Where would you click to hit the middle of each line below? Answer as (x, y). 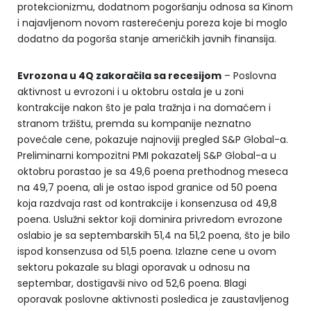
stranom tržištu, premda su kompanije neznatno (134, 124)
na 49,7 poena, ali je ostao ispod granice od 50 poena (147, 187)
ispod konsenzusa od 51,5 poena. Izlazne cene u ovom (147, 251)
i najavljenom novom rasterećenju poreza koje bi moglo (152, 23)
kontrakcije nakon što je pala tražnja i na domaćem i (144, 108)
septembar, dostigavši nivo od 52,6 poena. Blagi (132, 283)
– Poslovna (249, 76)
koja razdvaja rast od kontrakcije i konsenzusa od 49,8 (147, 203)
